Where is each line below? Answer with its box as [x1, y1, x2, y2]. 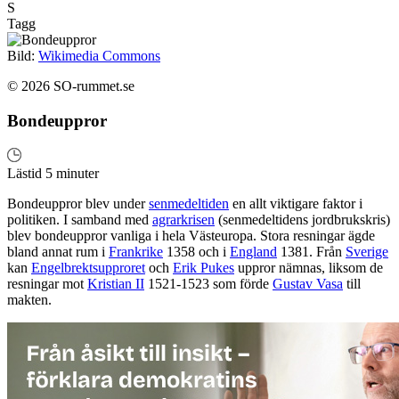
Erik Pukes [173, 259, 234, 275]
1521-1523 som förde [144, 275, 273, 291]
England [230, 243, 277, 259]
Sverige [346, 243, 388, 259]
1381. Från [277, 243, 346, 259]
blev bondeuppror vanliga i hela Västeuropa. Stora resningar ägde [7, 227, 375, 243]
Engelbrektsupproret [31, 259, 145, 275]
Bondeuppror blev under [7, 195, 149, 211]
